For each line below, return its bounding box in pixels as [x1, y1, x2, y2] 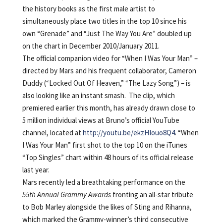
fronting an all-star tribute [111, 189, 193, 199]
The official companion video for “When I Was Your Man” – [22, 53, 198, 63]
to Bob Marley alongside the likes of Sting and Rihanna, [22, 202, 192, 212]
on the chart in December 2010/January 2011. [22, 41, 160, 51]
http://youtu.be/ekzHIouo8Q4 [82, 127, 175, 137]
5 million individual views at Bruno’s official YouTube [22, 115, 179, 125]
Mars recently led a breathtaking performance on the [22, 177, 185, 187]
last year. [22, 165, 50, 174]
